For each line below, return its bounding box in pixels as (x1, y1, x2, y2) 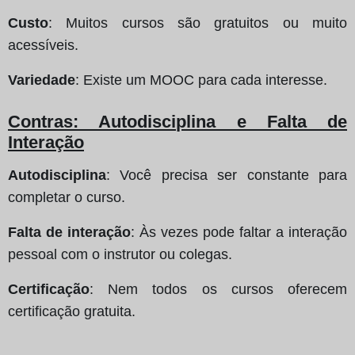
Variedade (8, 71, 75, 88)
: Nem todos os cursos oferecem (90, 281, 347, 297)
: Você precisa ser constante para (106, 166, 347, 183)
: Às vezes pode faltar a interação (131, 223, 347, 240)
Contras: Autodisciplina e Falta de (8, 111, 347, 132)
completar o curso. (8, 189, 125, 205)
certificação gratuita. (8, 303, 136, 319)
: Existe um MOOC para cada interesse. (75, 71, 327, 88)
